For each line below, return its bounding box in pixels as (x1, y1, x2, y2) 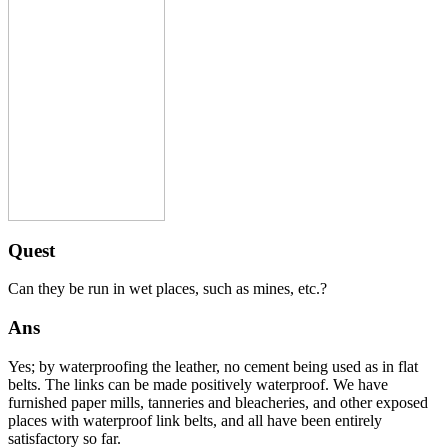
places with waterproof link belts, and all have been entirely (8, 411, 382, 429)
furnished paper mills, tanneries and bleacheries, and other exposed (8, 393, 428, 411)
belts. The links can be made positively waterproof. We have (8, 375, 388, 393)
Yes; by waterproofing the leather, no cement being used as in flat (8, 357, 418, 375)
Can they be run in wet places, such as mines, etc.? (8, 280, 327, 298)
